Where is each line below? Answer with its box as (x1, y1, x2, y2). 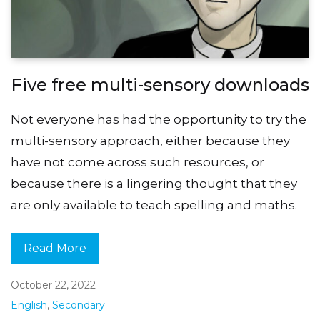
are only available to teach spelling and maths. (11, 197, 297, 212)
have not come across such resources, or (11, 154, 264, 169)
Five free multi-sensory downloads (11, 74, 309, 95)
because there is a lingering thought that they (11, 176, 297, 191)
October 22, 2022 (11, 278, 96, 291)
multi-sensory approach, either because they (11, 133, 290, 148)
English (11, 298, 47, 311)
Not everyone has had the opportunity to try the (11, 111, 306, 126)
